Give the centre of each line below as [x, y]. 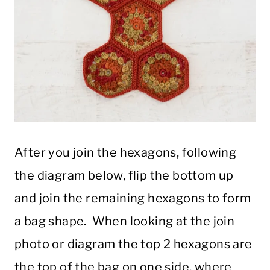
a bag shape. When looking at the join [125, 221]
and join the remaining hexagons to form [133, 199]
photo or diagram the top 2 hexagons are [133, 244]
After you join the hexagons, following [126, 153]
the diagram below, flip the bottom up [124, 176]
